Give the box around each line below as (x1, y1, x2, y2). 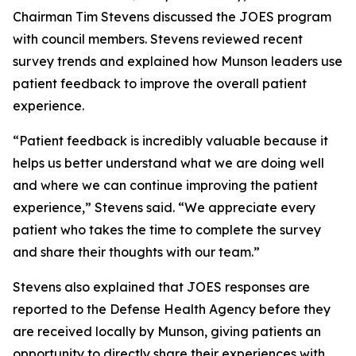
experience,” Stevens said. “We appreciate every (13, 199, 315, 215)
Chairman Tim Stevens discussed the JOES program (13, 9, 331, 25)
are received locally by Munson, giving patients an (13, 323, 321, 339)
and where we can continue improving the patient (13, 177, 318, 193)
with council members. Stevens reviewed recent (13, 31, 303, 47)
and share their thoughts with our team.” (13, 244, 260, 260)
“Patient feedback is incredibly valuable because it (13, 133, 328, 149)
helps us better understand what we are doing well (13, 155, 324, 171)
